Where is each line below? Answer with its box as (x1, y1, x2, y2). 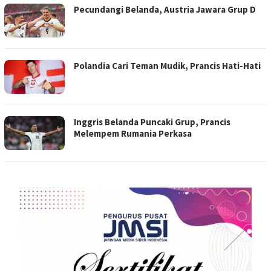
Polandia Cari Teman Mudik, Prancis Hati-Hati (74, 60, 261, 72)
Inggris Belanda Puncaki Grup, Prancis (74, 116, 230, 128)
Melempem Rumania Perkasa (74, 128, 192, 140)
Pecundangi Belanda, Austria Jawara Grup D (74, 4, 256, 16)
